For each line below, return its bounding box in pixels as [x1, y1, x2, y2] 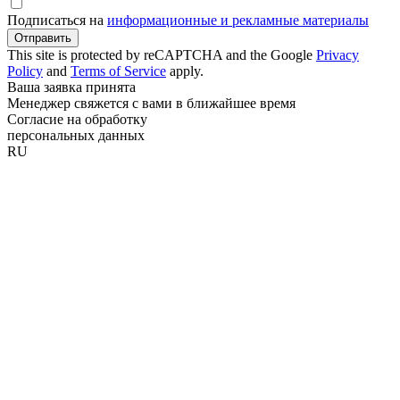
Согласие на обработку [7, 112, 147, 128]
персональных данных [7, 128, 145, 144]
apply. [166, 63, 204, 79]
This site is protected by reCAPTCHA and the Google [7, 47, 316, 63]
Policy [7, 63, 43, 79]
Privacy [316, 47, 359, 63]
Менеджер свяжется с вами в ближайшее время [7, 96, 296, 112]
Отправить [14, 31, 71, 46]
